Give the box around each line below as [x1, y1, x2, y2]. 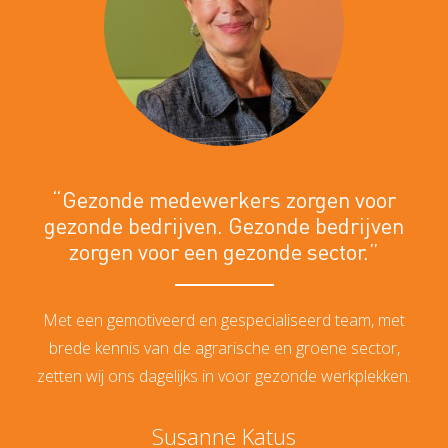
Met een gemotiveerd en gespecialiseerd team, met [43, 308, 405, 331]
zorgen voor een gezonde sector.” [69, 236, 379, 265]
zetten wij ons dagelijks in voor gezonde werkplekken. [37, 364, 411, 387]
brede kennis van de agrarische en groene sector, [48, 336, 400, 359]
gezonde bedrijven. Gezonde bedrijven [44, 210, 404, 239]
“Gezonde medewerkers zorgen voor [52, 184, 396, 213]
